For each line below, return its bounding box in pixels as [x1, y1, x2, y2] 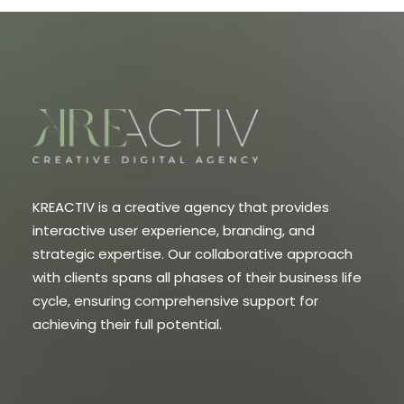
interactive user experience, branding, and [32, 221, 315, 240]
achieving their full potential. [32, 315, 222, 334]
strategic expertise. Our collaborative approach [32, 244, 353, 263]
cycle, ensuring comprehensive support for [32, 291, 318, 310]
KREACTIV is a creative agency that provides [32, 197, 329, 216]
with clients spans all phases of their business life [32, 268, 362, 287]
